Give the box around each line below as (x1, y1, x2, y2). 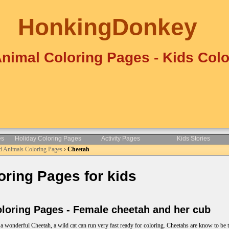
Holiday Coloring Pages (15, 135, 81, 142)
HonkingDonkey (17, 14, 197, 40)
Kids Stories (176, 135, 210, 142)
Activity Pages (101, 135, 140, 142)
